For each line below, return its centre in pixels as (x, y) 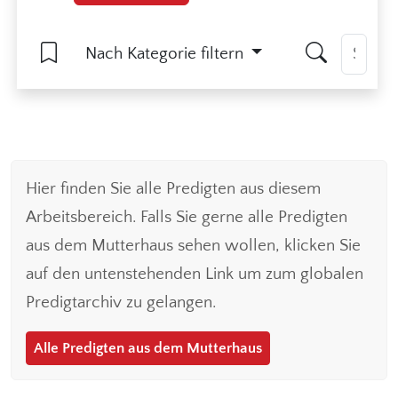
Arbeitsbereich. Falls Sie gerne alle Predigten (187, 217)
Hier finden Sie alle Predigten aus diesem (173, 188)
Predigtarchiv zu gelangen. (121, 302)
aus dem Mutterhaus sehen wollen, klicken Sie (193, 245)
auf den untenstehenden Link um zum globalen (195, 274)
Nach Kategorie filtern (166, 53)
